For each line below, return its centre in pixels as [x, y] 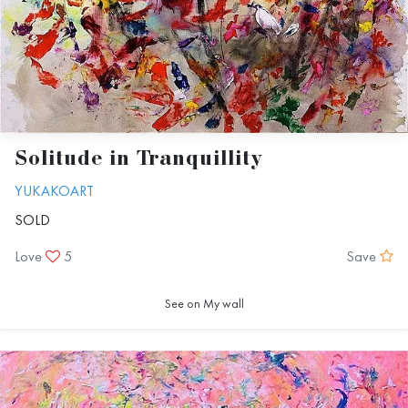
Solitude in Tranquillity [139, 160]
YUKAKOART [54, 191]
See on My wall [204, 304]
